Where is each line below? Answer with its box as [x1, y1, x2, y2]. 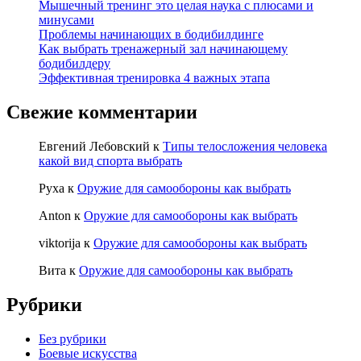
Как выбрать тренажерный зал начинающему [39, 42, 288, 56]
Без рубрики [39, 331, 106, 346]
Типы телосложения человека [163, 139, 327, 153]
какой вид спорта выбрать [39, 154, 182, 168]
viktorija [39, 236, 81, 250]
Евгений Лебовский [39, 139, 150, 153]
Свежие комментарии [6, 102, 197, 123]
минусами [39, 13, 94, 27]
